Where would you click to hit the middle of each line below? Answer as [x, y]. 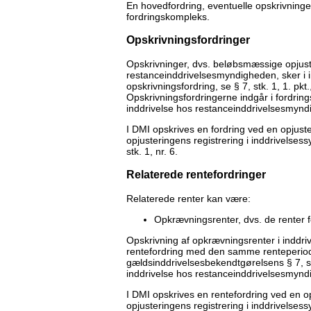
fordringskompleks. [168, 17]
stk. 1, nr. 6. [152, 151]
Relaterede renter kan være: [188, 198]
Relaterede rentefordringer [196, 175]
